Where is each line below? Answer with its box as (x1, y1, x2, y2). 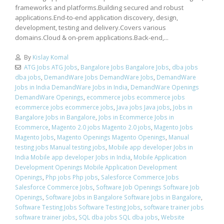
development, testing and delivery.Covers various (15, 23, 166, 32)
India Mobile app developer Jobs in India (15, 152, 130, 161)
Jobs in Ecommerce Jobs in (98, 112, 174, 121)
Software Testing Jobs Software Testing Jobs (15, 202, 140, 211)
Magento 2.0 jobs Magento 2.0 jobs (51, 122, 151, 131)
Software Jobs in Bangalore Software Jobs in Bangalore (45, 192, 201, 201)
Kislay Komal (32, 52, 68, 61)
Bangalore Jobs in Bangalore (15, 112, 95, 121)
